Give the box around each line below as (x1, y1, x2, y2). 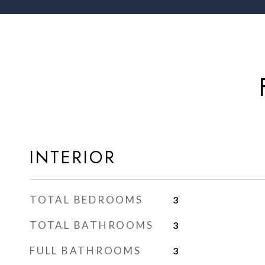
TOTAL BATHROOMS (30, 219, 154, 231)
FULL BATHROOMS (30, 244, 141, 257)
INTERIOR (30, 145, 116, 170)
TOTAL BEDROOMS (30, 193, 143, 206)
